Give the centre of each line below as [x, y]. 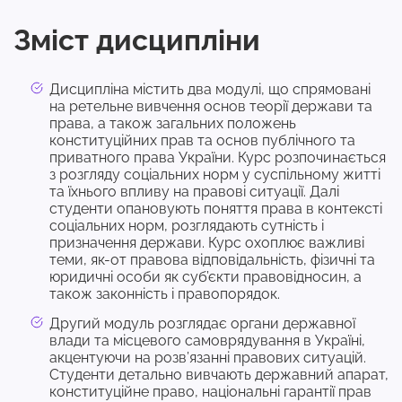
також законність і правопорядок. [165, 293]
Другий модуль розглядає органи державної [202, 323]
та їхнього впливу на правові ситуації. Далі [194, 191]
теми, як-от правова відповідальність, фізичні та [212, 259]
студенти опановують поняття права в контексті [216, 208]
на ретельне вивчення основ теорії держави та [211, 106]
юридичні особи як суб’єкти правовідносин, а [205, 276]
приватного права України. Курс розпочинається [218, 157]
